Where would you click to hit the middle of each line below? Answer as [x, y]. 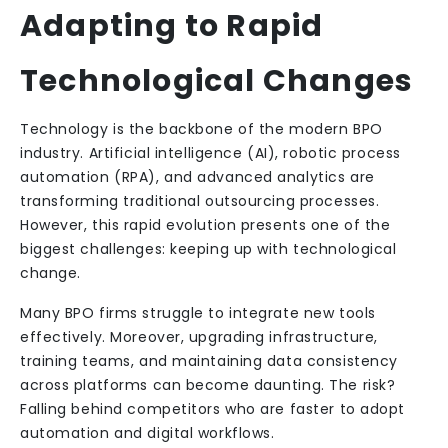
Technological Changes [217, 81]
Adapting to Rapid [172, 26]
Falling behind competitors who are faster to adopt [212, 409]
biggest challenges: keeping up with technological [208, 249]
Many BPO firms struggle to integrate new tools [198, 313]
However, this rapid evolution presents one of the [205, 225]
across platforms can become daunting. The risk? [208, 385]
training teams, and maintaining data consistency [209, 361]
